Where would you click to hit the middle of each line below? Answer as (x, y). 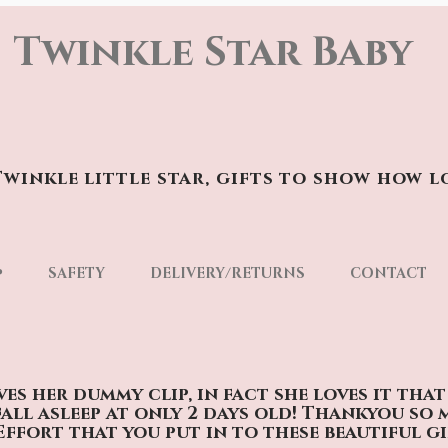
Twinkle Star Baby (213, 53)
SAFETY (76, 273)
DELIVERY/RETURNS (227, 273)
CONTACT (388, 273)
